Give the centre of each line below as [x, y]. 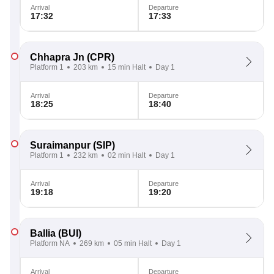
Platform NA [50, 243]
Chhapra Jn [57, 57]
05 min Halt [133, 243]
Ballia [43, 233]
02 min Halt [127, 155]
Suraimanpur [60, 145]
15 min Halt [127, 67]
